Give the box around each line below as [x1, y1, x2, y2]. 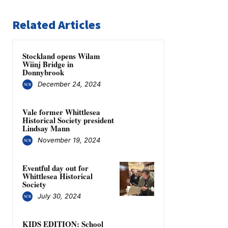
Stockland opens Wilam [22, 50, 100, 62]
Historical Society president [22, 114, 114, 126]
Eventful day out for [22, 162, 89, 174]
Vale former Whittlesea [22, 106, 100, 118]
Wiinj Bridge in [22, 58, 73, 70]
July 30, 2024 [38, 192, 81, 201]
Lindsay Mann [22, 122, 70, 134]
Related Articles [12, 16, 101, 33]
